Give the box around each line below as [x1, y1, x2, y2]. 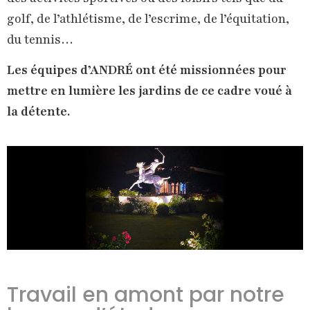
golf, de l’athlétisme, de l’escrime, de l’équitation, [7, 10, 289, 27]
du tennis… [7, 31, 74, 48]
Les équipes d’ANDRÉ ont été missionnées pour [7, 62, 286, 79]
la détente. [7, 103, 70, 120]
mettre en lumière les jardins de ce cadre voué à [7, 82, 292, 100]
